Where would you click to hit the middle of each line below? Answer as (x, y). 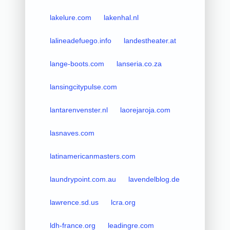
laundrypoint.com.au (83, 179)
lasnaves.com (72, 133)
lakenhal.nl (121, 17)
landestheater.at (150, 40)
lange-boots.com (77, 63)
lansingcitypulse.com (83, 87)
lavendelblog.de (154, 179)
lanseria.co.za (139, 63)
